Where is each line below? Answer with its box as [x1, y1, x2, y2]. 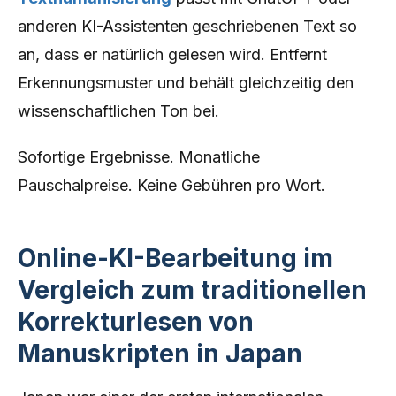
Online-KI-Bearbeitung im [18, 243, 333, 273]
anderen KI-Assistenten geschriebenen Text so [18, 17, 357, 35]
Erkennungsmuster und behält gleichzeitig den [18, 73, 354, 92]
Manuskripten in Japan [18, 339, 302, 369]
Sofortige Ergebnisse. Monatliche [18, 148, 260, 166]
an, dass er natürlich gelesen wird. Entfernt [18, 45, 327, 64]
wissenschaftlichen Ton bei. [18, 102, 219, 120]
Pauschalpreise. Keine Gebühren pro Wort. [18, 176, 325, 194]
